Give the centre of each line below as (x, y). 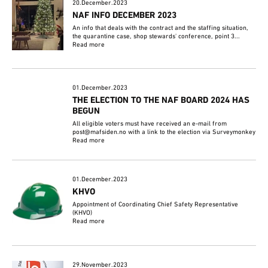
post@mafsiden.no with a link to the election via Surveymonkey (164, 133)
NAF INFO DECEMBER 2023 (125, 16)
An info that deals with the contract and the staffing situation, (161, 28)
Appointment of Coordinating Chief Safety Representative (156, 205)
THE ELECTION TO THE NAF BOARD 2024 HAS (161, 101)
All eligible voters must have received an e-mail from (150, 124)
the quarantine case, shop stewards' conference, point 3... (156, 37)
